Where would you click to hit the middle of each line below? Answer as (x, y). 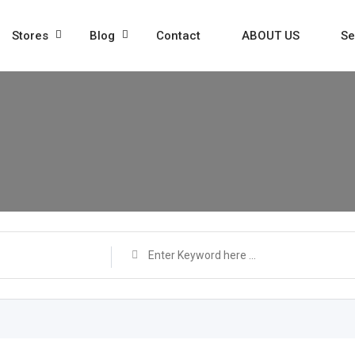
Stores (30, 36)
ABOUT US (271, 36)
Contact (178, 36)
